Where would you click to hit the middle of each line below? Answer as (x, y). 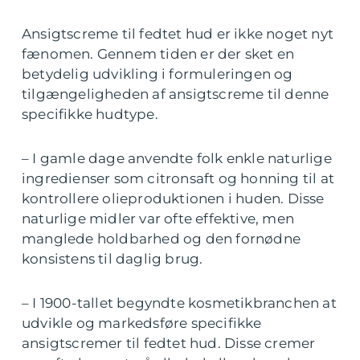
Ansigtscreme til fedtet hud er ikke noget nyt (178, 34)
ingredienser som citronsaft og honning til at (178, 179)
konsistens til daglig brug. (112, 259)
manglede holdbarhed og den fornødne (162, 239)
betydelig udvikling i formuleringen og (157, 74)
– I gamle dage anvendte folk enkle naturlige (177, 159)
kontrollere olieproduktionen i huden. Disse (173, 199)
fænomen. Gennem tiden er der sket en (158, 54)
